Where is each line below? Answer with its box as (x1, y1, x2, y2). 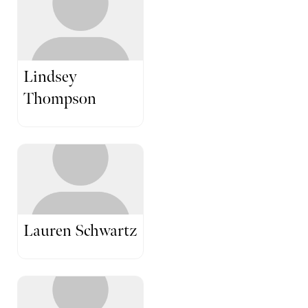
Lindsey (23, 66, 77, 87)
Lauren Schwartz (23, 221, 137, 241)
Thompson (23, 88, 96, 109)
